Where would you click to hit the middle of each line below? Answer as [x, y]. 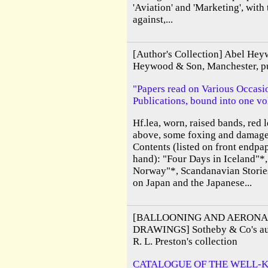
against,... [153, 19]
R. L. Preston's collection [185, 242]
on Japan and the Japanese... [192, 182]
